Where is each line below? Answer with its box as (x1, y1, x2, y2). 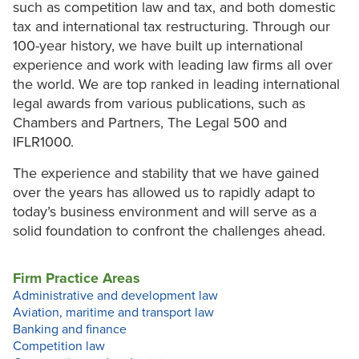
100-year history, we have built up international (13, 37, 303, 55)
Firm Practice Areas (13, 269, 140, 288)
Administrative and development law (13, 288, 218, 305)
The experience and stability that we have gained (13, 164, 319, 183)
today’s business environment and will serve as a (13, 203, 317, 221)
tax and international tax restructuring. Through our (13, 18, 330, 36)
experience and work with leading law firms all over (13, 56, 333, 75)
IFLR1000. (13, 133, 74, 151)
